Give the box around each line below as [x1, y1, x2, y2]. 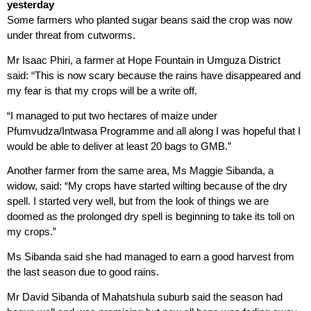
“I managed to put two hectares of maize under [7, 109, 217, 121]
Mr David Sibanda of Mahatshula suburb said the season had [7, 290, 283, 303]
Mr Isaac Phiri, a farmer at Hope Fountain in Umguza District [7, 53, 280, 66]
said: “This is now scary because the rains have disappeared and [7, 69, 301, 81]
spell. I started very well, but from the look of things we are [7, 195, 269, 208]
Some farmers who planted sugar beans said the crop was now [7, 14, 292, 26]
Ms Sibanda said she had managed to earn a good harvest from [7, 251, 294, 263]
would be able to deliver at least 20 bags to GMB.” [7, 140, 231, 152]
